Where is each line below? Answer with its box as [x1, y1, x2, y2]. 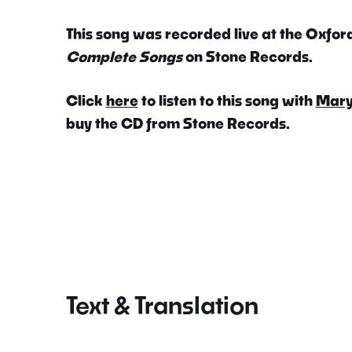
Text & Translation [65, 291, 258, 319]
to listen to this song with [137, 92, 316, 109]
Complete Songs [65, 48, 182, 65]
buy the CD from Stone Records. [65, 115, 290, 132]
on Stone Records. [181, 48, 313, 65]
